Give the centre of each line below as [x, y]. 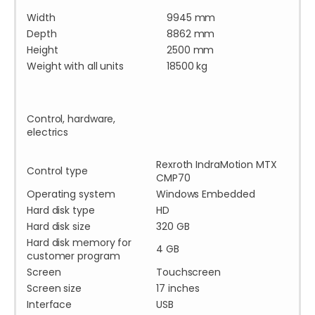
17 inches [178, 289]
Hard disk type [61, 211]
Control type [57, 171]
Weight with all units [75, 66]
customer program [73, 256]
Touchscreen [188, 272]
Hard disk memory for [79, 243]
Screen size [54, 289]
